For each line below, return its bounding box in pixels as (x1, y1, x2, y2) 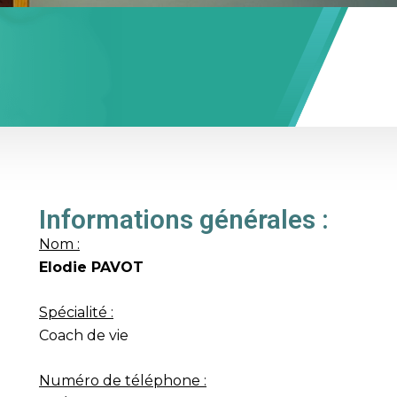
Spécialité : (38, 304, 113, 321)
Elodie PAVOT (38, 259, 144, 276)
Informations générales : (38, 204, 329, 235)
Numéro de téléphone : (38, 372, 206, 389)
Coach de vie (38, 327, 128, 344)
